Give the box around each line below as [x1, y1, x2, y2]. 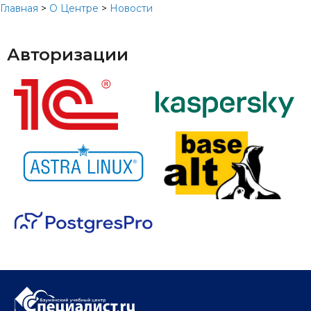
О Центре [49, 2, 99, 15]
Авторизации [7, 44, 128, 65]
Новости [110, 2, 153, 15]
